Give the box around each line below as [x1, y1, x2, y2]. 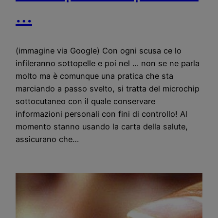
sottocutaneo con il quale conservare [16, 96, 155, 106]
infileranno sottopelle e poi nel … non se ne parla [16, 58, 200, 68]
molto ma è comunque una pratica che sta [16, 71, 173, 81]
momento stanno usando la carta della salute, [16, 121, 188, 131]
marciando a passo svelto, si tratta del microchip [16, 83, 200, 93]
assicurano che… [16, 134, 79, 144]
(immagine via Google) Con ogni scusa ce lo [16, 45, 182, 55]
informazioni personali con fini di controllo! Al [16, 109, 187, 119]
